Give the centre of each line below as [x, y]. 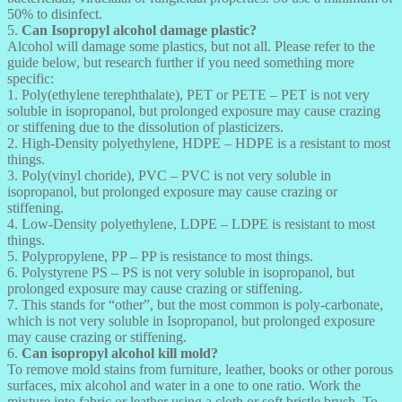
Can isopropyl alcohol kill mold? [118, 353]
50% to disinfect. [55, 13]
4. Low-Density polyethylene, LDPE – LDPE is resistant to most [191, 223]
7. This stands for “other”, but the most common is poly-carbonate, [195, 304]
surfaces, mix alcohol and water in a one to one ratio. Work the [184, 385]
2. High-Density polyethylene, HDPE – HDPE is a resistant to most [199, 143]
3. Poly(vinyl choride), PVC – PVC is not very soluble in [169, 175]
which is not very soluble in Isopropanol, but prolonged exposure [191, 320]
